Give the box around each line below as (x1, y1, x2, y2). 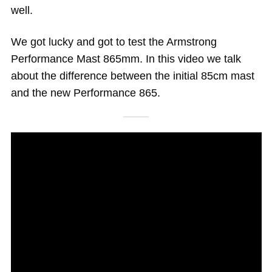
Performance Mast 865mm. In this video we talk (10, 53, 241, 66)
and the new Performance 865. (10, 87, 160, 100)
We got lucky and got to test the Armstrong (10, 36, 217, 49)
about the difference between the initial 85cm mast (10, 70, 254, 83)
